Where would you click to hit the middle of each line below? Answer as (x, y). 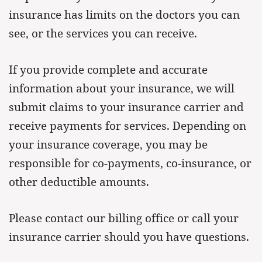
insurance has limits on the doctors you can (124, 15)
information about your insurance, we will (122, 88)
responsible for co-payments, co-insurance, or (130, 163)
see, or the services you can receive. (103, 33)
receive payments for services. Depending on (127, 126)
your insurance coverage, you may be (108, 144)
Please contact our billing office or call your (124, 218)
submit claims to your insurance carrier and (126, 107)
